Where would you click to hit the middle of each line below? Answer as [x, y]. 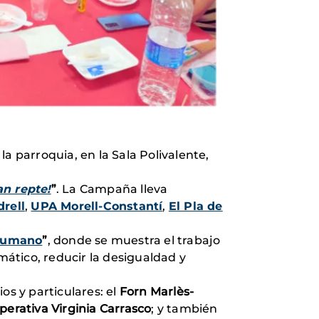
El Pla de [195, 206]
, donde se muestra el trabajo [134, 240]
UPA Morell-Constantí [97, 206]
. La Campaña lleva [112, 189]
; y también [184, 309]
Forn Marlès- [157, 292]
